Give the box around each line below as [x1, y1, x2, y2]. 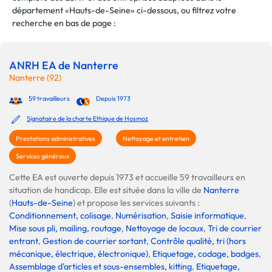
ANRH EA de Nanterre [9, 58, 118, 72]
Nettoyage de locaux [126, 223, 203, 234]
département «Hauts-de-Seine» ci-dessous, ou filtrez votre [12, 5, 236, 16]
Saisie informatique [171, 210, 244, 221]
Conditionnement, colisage [9, 210, 111, 221]
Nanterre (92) [9, 72, 61, 83]
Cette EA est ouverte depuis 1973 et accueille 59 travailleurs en [9, 172, 245, 183]
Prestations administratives [16, 134, 95, 143]
